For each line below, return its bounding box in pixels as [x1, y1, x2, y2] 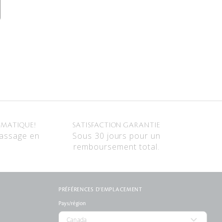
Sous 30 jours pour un [72, 130, 161, 141]
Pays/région [58, 201, 86, 207]
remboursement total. [73, 141, 160, 152]
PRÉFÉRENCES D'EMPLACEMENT [58, 187, 142, 193]
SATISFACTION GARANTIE [72, 121, 161, 129]
